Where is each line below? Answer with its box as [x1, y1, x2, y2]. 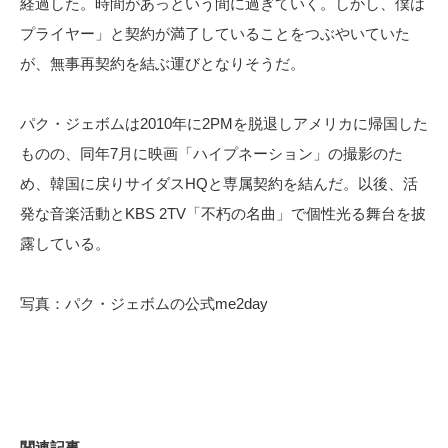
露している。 [20, 234, 110, 252]
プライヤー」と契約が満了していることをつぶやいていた [20, 24, 410, 42]
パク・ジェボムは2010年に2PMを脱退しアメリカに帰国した [20, 114, 428, 132]
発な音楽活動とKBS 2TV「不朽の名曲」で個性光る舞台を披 [20, 204, 426, 222]
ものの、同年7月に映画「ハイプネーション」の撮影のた [20, 144, 403, 162]
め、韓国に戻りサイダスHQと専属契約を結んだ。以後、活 [20, 174, 418, 192]
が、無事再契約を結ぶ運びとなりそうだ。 [20, 54, 305, 72]
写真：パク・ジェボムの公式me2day [20, 294, 268, 312]
